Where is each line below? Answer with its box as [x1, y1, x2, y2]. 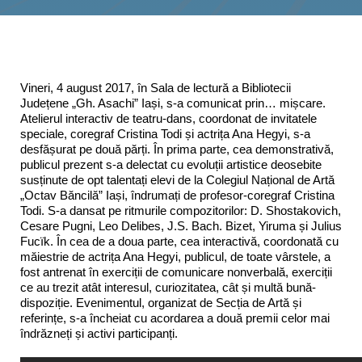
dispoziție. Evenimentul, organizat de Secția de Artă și [20, 296, 301, 310]
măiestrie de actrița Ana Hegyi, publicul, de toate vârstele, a [20, 250, 330, 264]
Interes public [19, 19, 103, 37]
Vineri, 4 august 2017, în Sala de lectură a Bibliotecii [20, 81, 291, 95]
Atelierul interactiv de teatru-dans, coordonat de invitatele [20, 112, 317, 126]
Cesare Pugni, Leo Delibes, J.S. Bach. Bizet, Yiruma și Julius [20, 219, 342, 234]
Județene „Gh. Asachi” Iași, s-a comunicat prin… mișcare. [20, 96, 326, 111]
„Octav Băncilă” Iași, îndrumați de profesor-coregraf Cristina [20, 188, 335, 203]
